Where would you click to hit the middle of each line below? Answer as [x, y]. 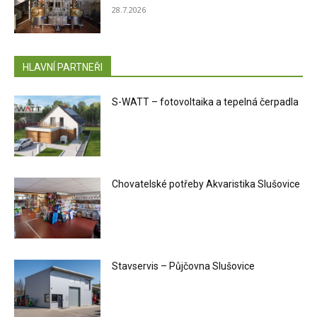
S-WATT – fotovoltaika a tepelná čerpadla [206, 102]
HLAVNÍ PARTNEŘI [63, 68]
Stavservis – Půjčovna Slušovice [184, 266]
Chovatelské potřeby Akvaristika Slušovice [206, 184]
